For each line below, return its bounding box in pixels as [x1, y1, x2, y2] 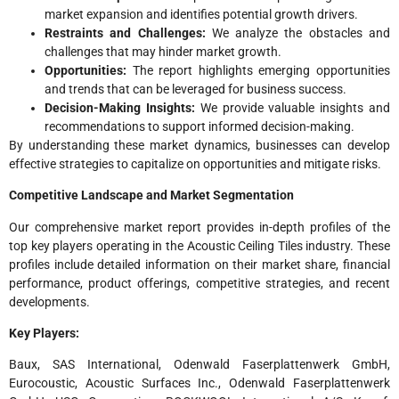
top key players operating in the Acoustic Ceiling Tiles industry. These [9, 238, 390, 253]
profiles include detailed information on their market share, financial [9, 256, 390, 272]
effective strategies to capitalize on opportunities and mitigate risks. [9, 156, 381, 171]
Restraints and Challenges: [45, 25, 206, 40]
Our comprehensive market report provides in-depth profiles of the [9, 219, 390, 234]
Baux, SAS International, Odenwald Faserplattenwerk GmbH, [9, 357, 390, 372]
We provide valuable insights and [194, 100, 391, 115]
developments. [9, 294, 90, 309]
